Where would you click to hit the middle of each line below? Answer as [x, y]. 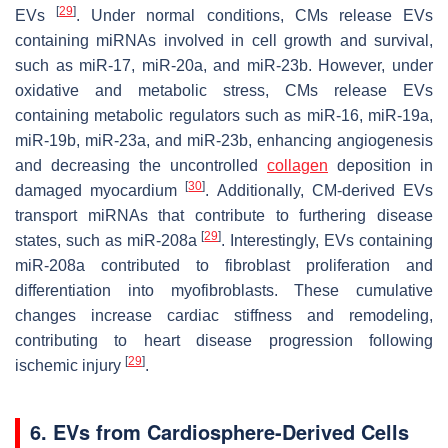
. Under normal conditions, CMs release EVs [255, 15]
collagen [297, 165]
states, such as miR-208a [108, 240]
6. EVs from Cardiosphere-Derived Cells [219, 431]
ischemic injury [70, 365]
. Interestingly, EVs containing [327, 240]
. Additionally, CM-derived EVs [319, 190]
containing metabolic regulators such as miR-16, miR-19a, [224, 115]
